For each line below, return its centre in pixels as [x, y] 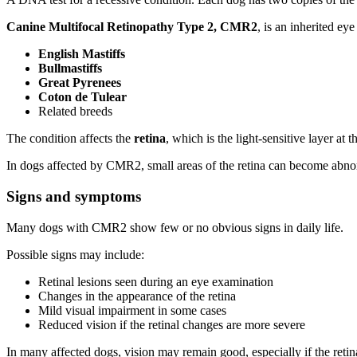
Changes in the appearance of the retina [137, 296]
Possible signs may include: [75, 254]
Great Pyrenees [80, 83]
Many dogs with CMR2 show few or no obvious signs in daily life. [175, 227]
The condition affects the [70, 139]
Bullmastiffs [70, 69]
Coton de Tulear [82, 97]
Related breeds [75, 112]
